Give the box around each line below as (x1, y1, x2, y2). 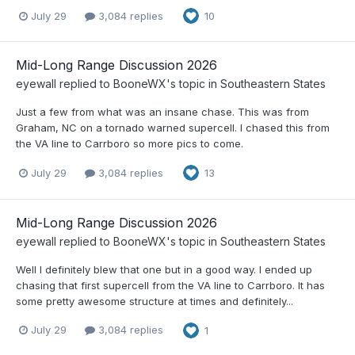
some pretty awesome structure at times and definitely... (16, 294, 293, 307)
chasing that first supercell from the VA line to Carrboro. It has (16, 278, 325, 292)
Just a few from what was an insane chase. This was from (16, 105, 309, 119)
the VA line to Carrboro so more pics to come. (16, 137, 243, 151)
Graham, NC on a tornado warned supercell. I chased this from (16, 121, 330, 135)
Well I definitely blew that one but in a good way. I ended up (16, 262, 312, 276)
